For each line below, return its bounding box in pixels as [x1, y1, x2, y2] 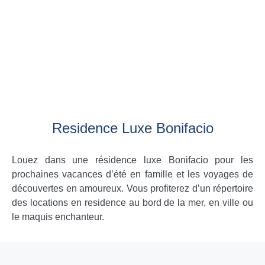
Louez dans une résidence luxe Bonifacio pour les [12, 155, 253, 165]
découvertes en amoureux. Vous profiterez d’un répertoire [12, 183, 253, 193]
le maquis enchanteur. [12, 212, 104, 222]
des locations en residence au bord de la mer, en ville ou [12, 198, 253, 208]
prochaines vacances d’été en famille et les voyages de [12, 169, 253, 179]
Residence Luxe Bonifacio [51, 120, 214, 136]
